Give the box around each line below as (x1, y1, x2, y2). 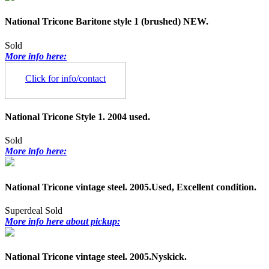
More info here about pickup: (5, 216, 120, 226)
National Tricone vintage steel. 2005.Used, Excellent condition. (5, 181, 256, 192)
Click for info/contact (25, 73, 106, 83)
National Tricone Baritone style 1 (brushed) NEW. (5, 16, 208, 27)
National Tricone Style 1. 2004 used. (5, 111, 150, 122)
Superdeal (5, 205, 43, 216)
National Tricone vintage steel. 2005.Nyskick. (5, 252, 187, 262)
